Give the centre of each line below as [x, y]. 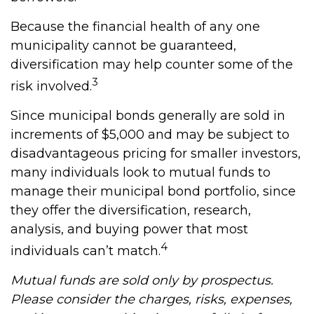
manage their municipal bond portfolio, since [153, 191]
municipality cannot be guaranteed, [123, 46]
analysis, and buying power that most [129, 229]
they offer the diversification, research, [131, 210]
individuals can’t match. [86, 251]
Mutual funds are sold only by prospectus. [142, 280]
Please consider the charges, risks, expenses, [151, 299]
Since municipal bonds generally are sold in [148, 116]
